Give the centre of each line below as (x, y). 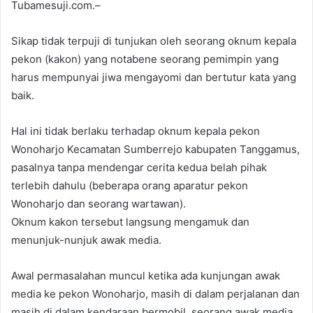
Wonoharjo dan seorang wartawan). (99, 204)
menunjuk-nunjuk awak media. (86, 240)
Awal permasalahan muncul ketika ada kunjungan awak (146, 276)
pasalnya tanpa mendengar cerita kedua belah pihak (139, 167)
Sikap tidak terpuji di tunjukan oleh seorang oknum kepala (154, 41)
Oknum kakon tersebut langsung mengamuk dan (130, 222)
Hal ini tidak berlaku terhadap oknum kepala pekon (136, 131)
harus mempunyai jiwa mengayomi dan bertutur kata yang (154, 77)
